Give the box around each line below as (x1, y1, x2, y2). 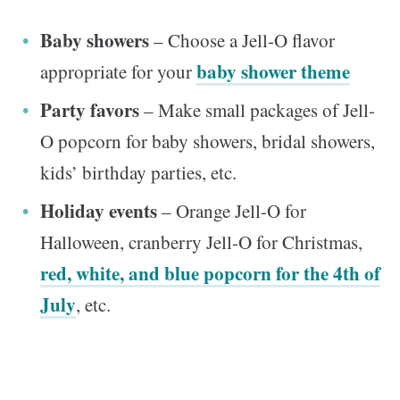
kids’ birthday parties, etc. (40, 160, 237, 186)
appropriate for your (40, 59, 196, 85)
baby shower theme (196, 58, 350, 86)
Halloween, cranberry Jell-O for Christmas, (40, 229, 362, 255)
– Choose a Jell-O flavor (149, 28, 335, 54)
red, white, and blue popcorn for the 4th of (40, 260, 380, 287)
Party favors (40, 96, 139, 124)
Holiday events (40, 197, 157, 225)
